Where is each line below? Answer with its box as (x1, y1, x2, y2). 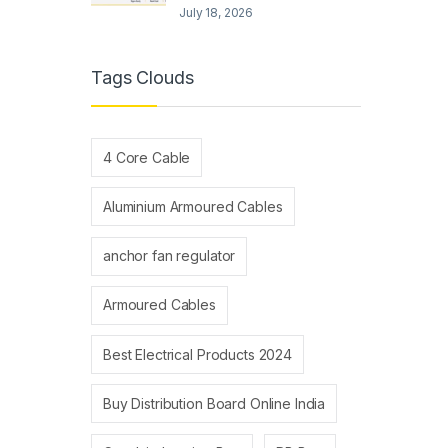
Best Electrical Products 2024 (103, 345, 292, 363)
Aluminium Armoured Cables (103, 197, 283, 215)
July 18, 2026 (179, 4, 254, 20)
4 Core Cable (103, 148, 191, 166)
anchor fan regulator (103, 247, 236, 265)
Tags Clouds (91, 66, 194, 88)
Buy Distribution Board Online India (103, 394, 326, 412)
